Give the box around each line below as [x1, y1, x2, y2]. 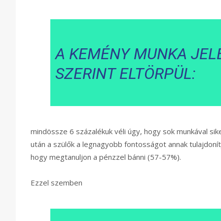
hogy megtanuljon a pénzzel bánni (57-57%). [31, 152, 181, 162]
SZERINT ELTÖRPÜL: [55, 64, 196, 83]
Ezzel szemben [31, 178, 82, 188]
